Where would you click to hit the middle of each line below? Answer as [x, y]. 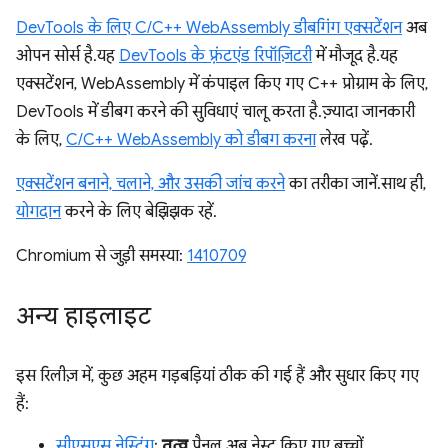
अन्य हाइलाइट [83, 316]
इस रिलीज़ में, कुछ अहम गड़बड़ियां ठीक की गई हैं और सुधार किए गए [217, 376]
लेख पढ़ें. [342, 140]
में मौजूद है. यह [355, 56]
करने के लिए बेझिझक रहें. [137, 212]
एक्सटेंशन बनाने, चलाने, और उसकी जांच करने [150, 184]
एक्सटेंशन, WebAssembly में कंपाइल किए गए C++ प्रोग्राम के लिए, [222, 84]
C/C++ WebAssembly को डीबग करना [191, 140]
